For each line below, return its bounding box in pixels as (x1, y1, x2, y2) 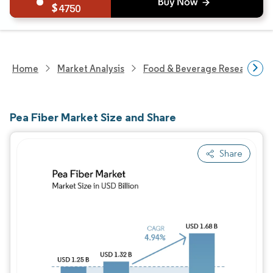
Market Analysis (57, 62, 124, 74)
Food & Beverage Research (143, 62, 258, 74)
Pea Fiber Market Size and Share (10, 110, 176, 124)
